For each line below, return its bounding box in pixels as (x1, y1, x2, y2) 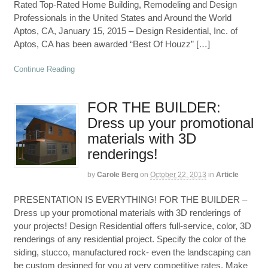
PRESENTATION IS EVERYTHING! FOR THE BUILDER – (13, 194, 247, 205)
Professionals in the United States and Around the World (13, 13, 236, 23)
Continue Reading (13, 64, 75, 74)
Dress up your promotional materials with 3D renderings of (13, 207, 240, 218)
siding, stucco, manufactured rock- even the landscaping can (13, 246, 251, 257)
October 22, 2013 (150, 170, 206, 179)
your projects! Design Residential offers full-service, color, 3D (13, 220, 251, 231)
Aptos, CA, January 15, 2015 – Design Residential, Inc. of (13, 26, 237, 36)
